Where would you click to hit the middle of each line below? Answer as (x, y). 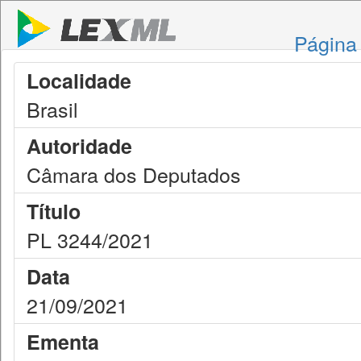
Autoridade (79, 146)
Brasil (52, 109)
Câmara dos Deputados (134, 174)
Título (54, 211)
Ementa (63, 342)
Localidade (79, 81)
